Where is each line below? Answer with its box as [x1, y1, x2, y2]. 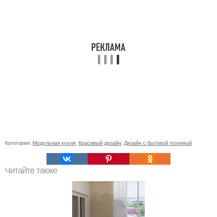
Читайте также [5, 166, 57, 175]
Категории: [5, 139, 32, 146]
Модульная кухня [32, 139, 76, 146]
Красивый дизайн [78, 139, 121, 146]
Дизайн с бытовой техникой [124, 139, 192, 146]
